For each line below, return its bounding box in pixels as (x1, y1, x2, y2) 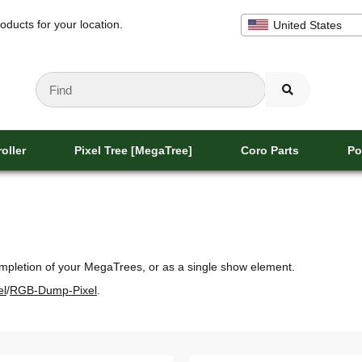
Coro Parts (240, 143, 299, 157)
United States (273, 18, 342, 32)
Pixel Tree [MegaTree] (74, 143, 192, 157)
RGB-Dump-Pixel (10, 284, 97, 297)
